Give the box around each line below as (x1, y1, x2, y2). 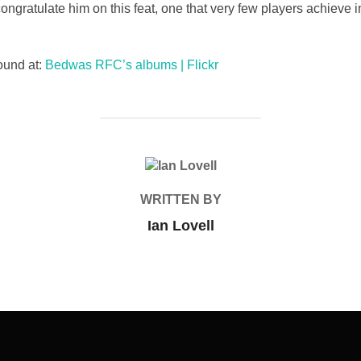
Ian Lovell (147, 218, 214, 234)
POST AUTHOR (133, 159, 228, 172)
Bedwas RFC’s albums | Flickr (45, 58, 218, 72)
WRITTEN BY (139, 193, 222, 206)
